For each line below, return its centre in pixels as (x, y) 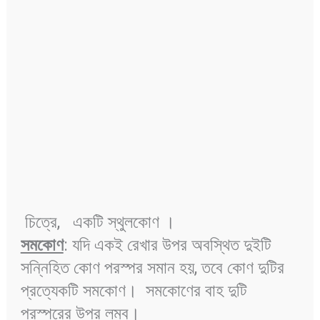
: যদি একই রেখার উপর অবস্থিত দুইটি (167, 245)
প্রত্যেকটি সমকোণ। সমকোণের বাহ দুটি (134, 291)
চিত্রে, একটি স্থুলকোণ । (97, 222)
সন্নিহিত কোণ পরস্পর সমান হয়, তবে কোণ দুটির (152, 268)
